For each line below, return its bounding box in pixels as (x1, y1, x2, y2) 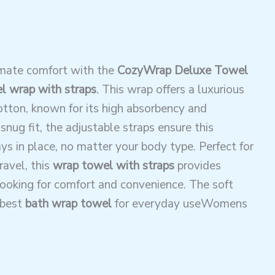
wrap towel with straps (52, 157, 174, 174)
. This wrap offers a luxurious (96, 81, 244, 98)
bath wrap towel (25, 195, 112, 212)
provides (174, 157, 221, 174)
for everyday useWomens (111, 195, 247, 212)
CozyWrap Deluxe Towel (117, 62, 248, 79)
